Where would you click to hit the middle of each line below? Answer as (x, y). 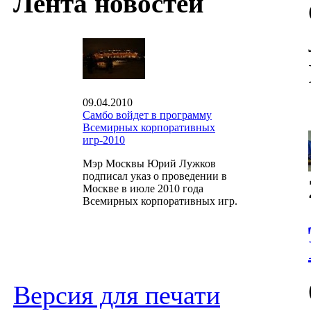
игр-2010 (104, 140)
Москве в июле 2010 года (143, 189)
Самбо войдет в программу (147, 115)
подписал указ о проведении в (155, 176)
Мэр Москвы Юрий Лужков (149, 164)
